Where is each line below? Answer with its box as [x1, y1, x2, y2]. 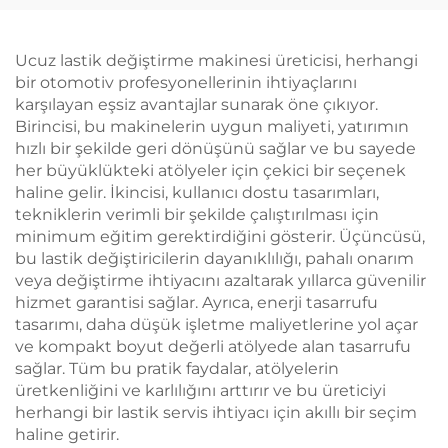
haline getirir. [15, 425, 119, 444]
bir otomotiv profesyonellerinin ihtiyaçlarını [15, 73, 357, 92]
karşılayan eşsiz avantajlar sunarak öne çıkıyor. [15, 95, 378, 114]
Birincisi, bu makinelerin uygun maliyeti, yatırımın [15, 117, 409, 136]
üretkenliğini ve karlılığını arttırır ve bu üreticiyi [15, 381, 386, 400]
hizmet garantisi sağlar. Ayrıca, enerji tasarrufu [15, 293, 378, 312]
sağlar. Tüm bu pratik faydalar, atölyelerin [15, 359, 339, 378]
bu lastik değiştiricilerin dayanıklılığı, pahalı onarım [15, 249, 414, 268]
